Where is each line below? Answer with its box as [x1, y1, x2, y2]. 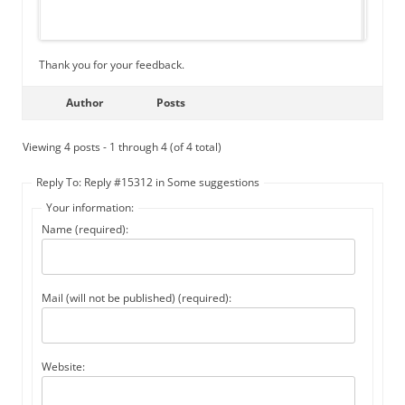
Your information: [46, 200, 134, 216]
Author [65, 95, 103, 111]
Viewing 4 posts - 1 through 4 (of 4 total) [23, 139, 221, 155]
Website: [42, 359, 85, 375]
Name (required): [42, 221, 128, 238]
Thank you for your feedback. [39, 57, 184, 73]
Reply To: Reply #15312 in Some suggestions [36, 174, 259, 191]
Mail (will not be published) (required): [42, 290, 231, 306]
